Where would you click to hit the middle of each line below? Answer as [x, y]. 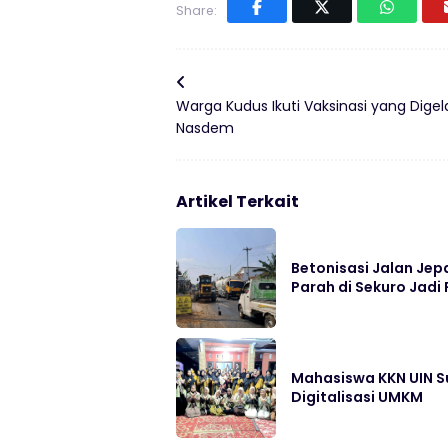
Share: [196, 11]
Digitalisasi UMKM [357, 397]
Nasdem [205, 128]
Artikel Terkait [237, 202]
